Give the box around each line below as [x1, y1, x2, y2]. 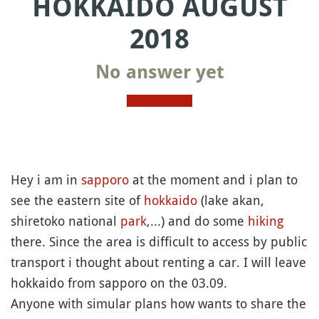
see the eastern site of [11, 192, 144, 209]
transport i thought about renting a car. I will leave [11, 253, 306, 271]
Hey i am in [11, 171, 81, 188]
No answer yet [95, 61, 224, 83]
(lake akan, [197, 192, 264, 209]
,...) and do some [147, 212, 248, 229]
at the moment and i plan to [129, 171, 298, 188]
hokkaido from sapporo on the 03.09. [11, 274, 227, 291]
